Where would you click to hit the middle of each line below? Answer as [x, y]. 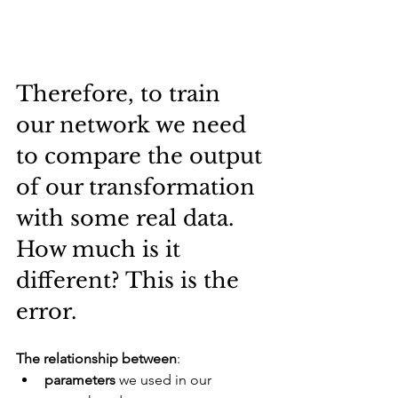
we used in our [165, 380]
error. [46, 312]
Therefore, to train [121, 94]
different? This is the [131, 281]
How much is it [101, 250]
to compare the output [142, 156]
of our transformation [139, 187]
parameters [80, 380]
